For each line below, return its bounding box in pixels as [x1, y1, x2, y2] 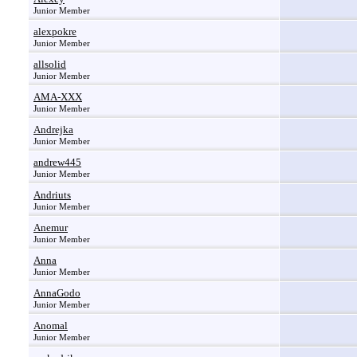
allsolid [33, 58, 66, 70]
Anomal [33, 320, 68, 331]
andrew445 [33, 156, 81, 168]
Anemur [33, 222, 68, 233]
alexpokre [33, 25, 76, 37]
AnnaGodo [33, 287, 80, 299]
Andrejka [33, 124, 73, 135]
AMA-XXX [33, 91, 82, 103]
